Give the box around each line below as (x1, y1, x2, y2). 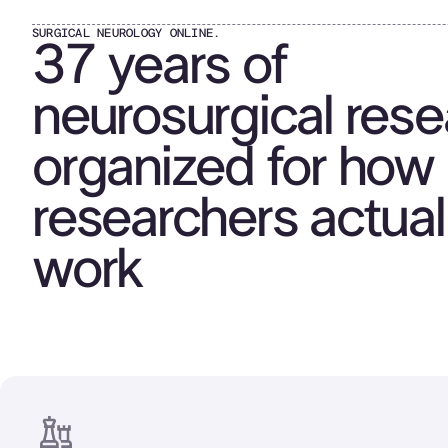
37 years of (32, 38, 287, 94)
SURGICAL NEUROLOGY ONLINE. (32, 27, 221, 39)
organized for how (32, 140, 434, 196)
